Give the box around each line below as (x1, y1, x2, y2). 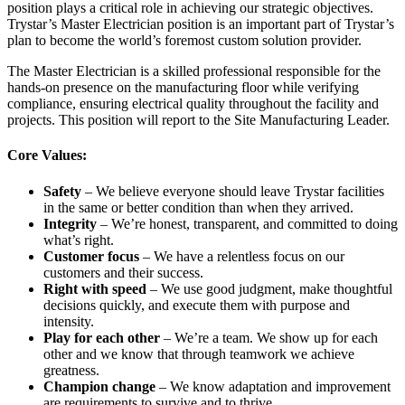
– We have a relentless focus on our (139, 248, 344, 264)
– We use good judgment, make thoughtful (146, 280, 392, 297)
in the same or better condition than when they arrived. (43, 199, 353, 215)
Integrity (43, 215, 97, 231)
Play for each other (43, 329, 160, 345)
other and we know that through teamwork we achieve (43, 345, 354, 362)
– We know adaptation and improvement (155, 378, 391, 394)
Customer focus (43, 248, 139, 264)
